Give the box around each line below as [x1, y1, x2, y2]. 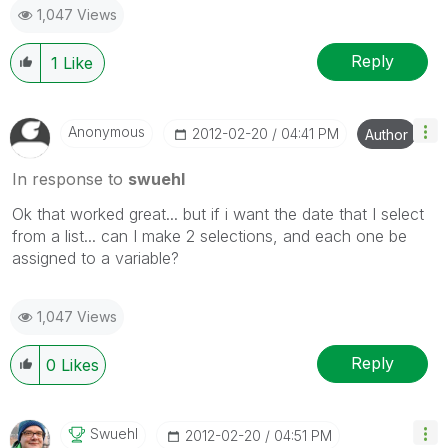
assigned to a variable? [12, 247, 179, 268]
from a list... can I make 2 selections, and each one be [12, 225, 407, 246]
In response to [12, 168, 128, 189]
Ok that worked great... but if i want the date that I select [12, 203, 424, 224]
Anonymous [68, 122, 145, 140]
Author [365, 125, 408, 143]
